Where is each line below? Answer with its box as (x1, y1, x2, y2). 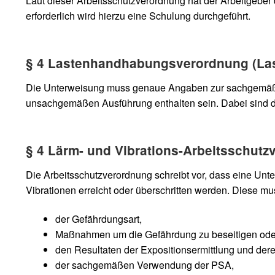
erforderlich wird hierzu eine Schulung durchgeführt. (25, 9, 250, 23)
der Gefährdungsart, (55, 212, 142, 227)
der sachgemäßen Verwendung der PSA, (55, 258, 234, 273)
